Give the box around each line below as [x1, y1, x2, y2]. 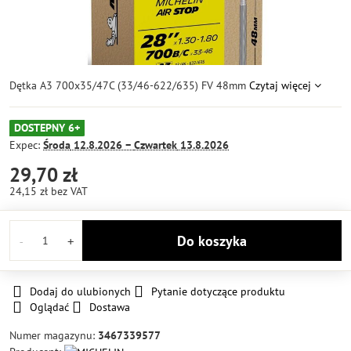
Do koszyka [186, 231, 247, 250]
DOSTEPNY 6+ [14, 121, 80, 135]
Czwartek [134, 138, 177, 152]
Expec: [9, 138, 43, 152]
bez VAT [51, 184, 88, 198]
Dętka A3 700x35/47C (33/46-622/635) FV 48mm [9, 78, 249, 92]
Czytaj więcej [249, 78, 311, 92]
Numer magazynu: [9, 328, 98, 342]
